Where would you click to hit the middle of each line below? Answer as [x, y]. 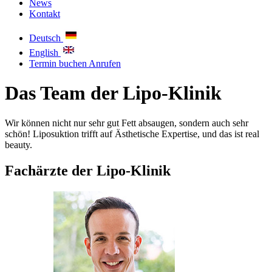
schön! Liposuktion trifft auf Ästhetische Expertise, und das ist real [132, 134]
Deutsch [45, 38]
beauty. [19, 144]
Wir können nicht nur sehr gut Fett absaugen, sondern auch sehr [127, 123]
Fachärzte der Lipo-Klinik [88, 170]
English [44, 53]
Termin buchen [59, 63]
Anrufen [105, 63]
